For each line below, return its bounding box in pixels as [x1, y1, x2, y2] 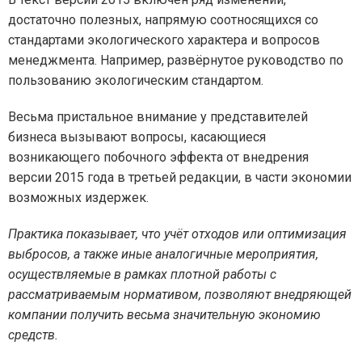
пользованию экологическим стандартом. [8, 73, 263, 88]
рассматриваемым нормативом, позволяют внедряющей [8, 287, 351, 302]
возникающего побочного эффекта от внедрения [8, 149, 309, 165]
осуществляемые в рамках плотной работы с [8, 267, 276, 282]
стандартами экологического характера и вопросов [8, 32, 320, 48]
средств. [8, 327, 58, 343]
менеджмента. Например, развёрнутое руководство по [8, 53, 343, 68]
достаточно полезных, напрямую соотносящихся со [8, 12, 318, 27]
